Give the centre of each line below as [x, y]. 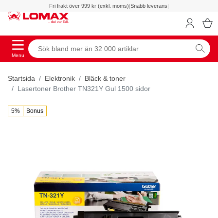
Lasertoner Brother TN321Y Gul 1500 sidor [84, 88]
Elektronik [60, 78]
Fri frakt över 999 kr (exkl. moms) [89, 6]
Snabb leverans [149, 6]
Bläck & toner [105, 78]
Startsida [21, 78]
